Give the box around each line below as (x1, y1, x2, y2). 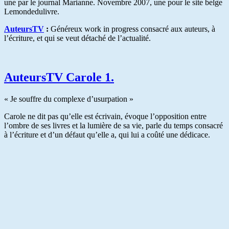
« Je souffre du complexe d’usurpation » (4, 94, 133, 103)
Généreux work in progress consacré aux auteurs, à (51, 24, 215, 33)
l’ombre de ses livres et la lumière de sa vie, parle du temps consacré (4, 121, 223, 130)
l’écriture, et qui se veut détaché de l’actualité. (4, 33, 151, 42)
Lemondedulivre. (4, 7, 59, 16)
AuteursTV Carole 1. (4, 70, 114, 84)
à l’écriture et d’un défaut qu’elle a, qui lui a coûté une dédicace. (4, 130, 210, 139)
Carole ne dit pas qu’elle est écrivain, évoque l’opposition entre (4, 111, 207, 121)
